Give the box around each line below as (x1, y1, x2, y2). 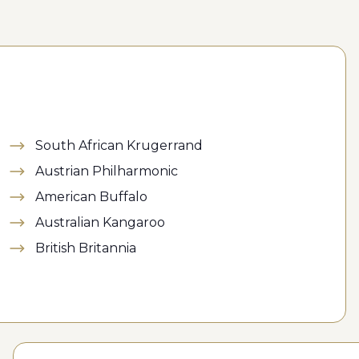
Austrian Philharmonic (35, 164, 178, 178)
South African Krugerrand (35, 139, 203, 152)
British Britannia (35, 241, 136, 255)
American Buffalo (35, 190, 147, 204)
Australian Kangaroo (35, 216, 165, 229)
